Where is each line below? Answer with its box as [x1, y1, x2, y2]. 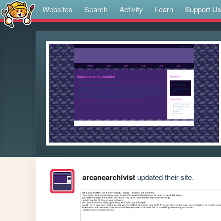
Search [84, 4, 108, 14]
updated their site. [135, 172, 194, 183]
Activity [119, 4, 143, 14]
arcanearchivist [82, 172, 135, 183]
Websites [42, 4, 73, 14]
